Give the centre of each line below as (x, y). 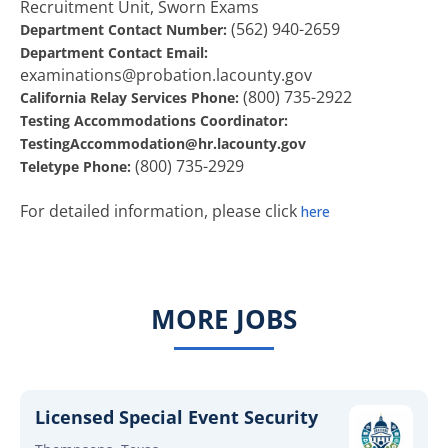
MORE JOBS (224, 319)
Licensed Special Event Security (176, 417)
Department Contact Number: (123, 29)
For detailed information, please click (160, 211)
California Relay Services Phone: (129, 97)
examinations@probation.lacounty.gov (166, 75)
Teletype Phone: (77, 166)
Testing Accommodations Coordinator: (154, 120)
